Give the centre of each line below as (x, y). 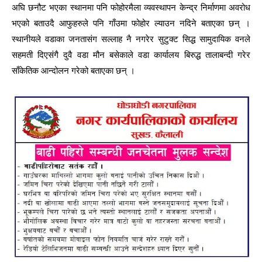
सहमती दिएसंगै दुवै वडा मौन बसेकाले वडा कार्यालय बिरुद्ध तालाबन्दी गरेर (131, 55)
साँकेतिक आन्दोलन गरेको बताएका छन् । (73, 71)
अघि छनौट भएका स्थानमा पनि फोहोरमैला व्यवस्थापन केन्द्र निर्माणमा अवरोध (131, 8)
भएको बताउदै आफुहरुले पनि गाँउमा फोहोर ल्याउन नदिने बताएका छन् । (131, 24)
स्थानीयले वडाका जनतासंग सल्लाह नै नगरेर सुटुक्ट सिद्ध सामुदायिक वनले (131, 39)
